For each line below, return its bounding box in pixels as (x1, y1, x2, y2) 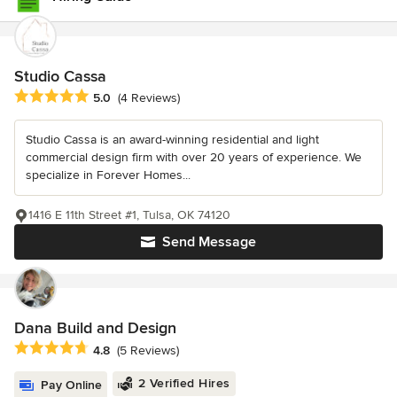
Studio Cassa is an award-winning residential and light (26, 132, 319, 148)
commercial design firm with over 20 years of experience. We (26, 150, 362, 166)
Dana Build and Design (14, 318, 176, 339)
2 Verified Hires (137, 376, 230, 392)
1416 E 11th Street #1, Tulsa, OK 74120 (28, 207, 230, 223)
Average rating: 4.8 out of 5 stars (13, 339, 214, 358)
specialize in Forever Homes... (26, 167, 191, 183)
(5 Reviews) (117, 342, 179, 358)
